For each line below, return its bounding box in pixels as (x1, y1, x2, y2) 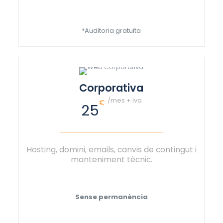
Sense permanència (75, 192, 148, 202)
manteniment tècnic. (70, 154, 152, 165)
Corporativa (79, 80, 144, 95)
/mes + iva (107, 95, 142, 105)
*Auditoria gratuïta (82, 25, 141, 35)
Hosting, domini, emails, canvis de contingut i (26, 144, 197, 155)
